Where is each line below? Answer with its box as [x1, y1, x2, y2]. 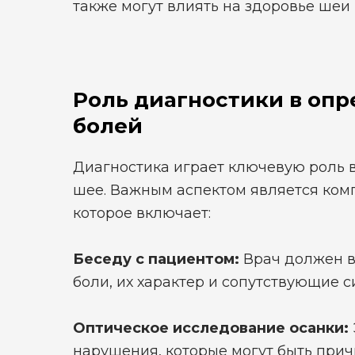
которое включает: [73, 204, 211, 222]
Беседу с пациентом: [73, 250, 243, 268]
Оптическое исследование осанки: [73, 319, 349, 337]
